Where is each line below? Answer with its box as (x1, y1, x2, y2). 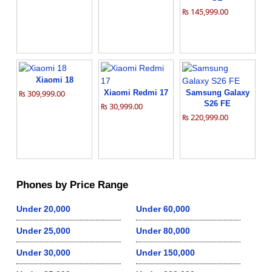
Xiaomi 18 (35, 75, 73, 85)
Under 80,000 (136, 226, 190, 236)
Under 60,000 (136, 204, 190, 214)
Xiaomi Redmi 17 (103, 88, 168, 98)
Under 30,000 (16, 248, 71, 258)
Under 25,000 (16, 226, 71, 236)
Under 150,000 (136, 248, 195, 258)
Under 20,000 (16, 204, 71, 214)
